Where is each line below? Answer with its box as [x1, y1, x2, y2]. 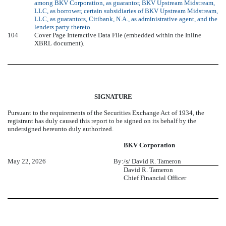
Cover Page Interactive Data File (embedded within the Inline [34, 31, 201, 39]
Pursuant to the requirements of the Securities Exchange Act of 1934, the [8, 108, 204, 117]
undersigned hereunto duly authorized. [8, 125, 114, 133]
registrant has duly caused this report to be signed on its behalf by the [8, 117, 196, 125]
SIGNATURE [94, 92, 132, 100]
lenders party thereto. [34, 23, 92, 31]
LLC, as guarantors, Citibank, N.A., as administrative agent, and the [34, 15, 217, 23]
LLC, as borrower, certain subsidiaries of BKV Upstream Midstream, [34, 7, 218, 15]
